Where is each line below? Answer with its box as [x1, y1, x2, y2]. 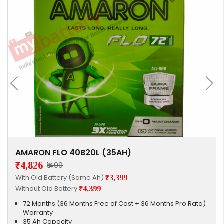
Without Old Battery [15, 183, 79, 193]
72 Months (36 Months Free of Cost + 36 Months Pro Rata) [23, 199, 206, 209]
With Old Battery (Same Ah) [15, 172, 105, 182]
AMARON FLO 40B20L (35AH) [15, 147, 131, 159]
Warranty [23, 208, 53, 218]
